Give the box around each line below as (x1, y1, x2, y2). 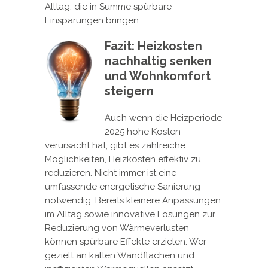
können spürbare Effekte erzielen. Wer (45, 236, 206, 248)
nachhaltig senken (105, 54, 212, 69)
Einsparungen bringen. (45, 15, 141, 26)
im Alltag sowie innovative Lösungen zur (45, 209, 215, 220)
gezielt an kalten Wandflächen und (45, 250, 194, 261)
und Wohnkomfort (105, 69, 211, 84)
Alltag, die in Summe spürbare (45, 1, 172, 13)
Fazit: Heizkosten (105, 39, 202, 54)
